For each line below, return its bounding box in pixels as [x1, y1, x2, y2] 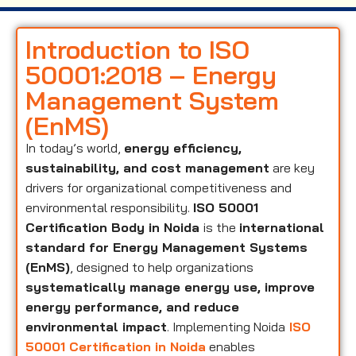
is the [203, 219, 239, 235]
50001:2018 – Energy [25, 58, 277, 91]
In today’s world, [25, 139, 124, 156]
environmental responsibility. [25, 199, 193, 215]
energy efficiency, [124, 139, 242, 156]
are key [269, 159, 315, 176]
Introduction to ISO [25, 33, 250, 65]
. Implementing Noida [167, 318, 285, 335]
